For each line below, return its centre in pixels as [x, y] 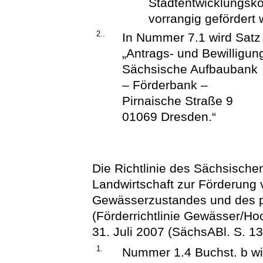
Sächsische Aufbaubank [190, 69]
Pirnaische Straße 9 [178, 100]
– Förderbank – [165, 85]
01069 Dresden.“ [169, 116]
